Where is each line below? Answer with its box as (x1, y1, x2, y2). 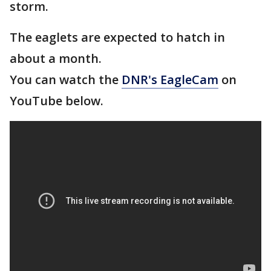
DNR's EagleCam (122, 71, 218, 88)
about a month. (10, 50, 105, 67)
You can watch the (10, 71, 122, 88)
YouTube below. (10, 93, 103, 109)
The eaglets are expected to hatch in (10, 29, 225, 45)
